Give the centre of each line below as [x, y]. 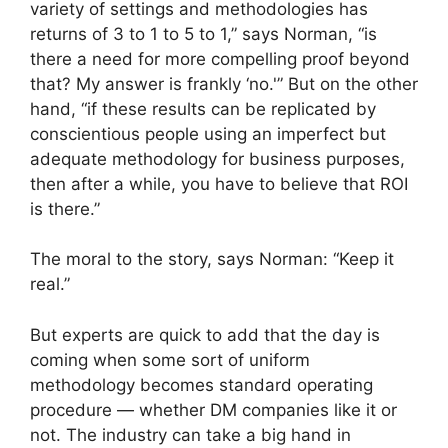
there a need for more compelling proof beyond [220, 58]
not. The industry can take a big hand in [190, 434]
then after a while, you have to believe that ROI [219, 183]
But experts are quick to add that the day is [205, 334]
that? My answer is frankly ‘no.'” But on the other [224, 83]
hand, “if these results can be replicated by [203, 108]
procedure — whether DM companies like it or [213, 409]
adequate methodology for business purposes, [217, 158]
